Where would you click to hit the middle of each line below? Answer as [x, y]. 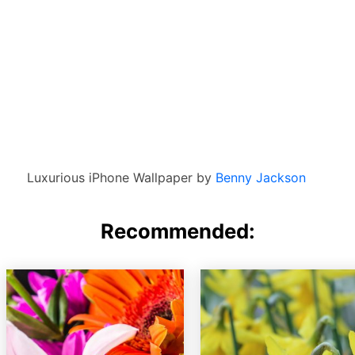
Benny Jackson [261, 178]
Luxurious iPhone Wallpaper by [122, 178]
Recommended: [177, 231]
